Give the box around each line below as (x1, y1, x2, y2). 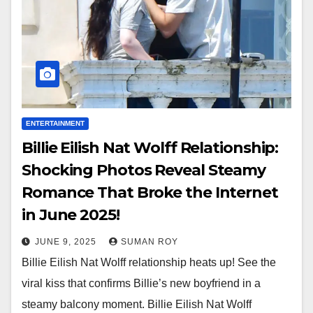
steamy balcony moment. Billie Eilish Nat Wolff (22, 298, 252, 311)
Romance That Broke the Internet (22, 183, 278, 203)
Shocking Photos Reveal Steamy (22, 161, 266, 180)
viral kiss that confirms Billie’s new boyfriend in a (22, 277, 261, 290)
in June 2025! (22, 205, 119, 225)
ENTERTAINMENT (26, 119, 85, 128)
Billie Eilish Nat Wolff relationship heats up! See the (22, 256, 276, 269)
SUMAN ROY (121, 237, 178, 247)
